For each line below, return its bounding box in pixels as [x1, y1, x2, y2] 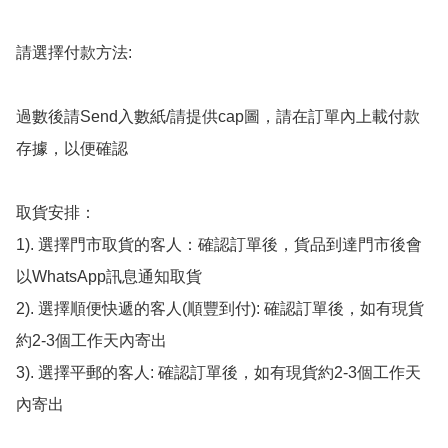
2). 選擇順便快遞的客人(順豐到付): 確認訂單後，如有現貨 [16, 300, 424, 318]
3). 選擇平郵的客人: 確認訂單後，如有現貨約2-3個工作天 [16, 364, 421, 382]
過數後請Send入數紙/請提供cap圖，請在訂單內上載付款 [16, 108, 420, 126]
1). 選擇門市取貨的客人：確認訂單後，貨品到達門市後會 [16, 236, 422, 254]
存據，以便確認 [16, 140, 128, 158]
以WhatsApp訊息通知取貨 [16, 268, 202, 286]
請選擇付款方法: [16, 44, 132, 62]
